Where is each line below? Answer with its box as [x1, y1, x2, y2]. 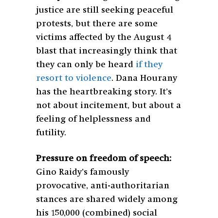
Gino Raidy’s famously [36, 167, 129, 177]
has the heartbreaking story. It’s [36, 87, 172, 96]
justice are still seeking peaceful [36, 5, 173, 15]
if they [136, 60, 163, 69]
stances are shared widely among [36, 195, 178, 204]
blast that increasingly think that [36, 46, 177, 55]
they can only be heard [36, 60, 136, 69]
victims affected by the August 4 [36, 33, 172, 42]
